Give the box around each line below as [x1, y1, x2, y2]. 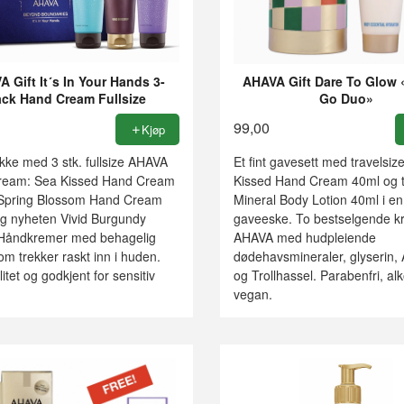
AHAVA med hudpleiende [233, 227, 376, 246]
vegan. [233, 284, 272, 303]
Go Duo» [318, 88, 373, 107]
